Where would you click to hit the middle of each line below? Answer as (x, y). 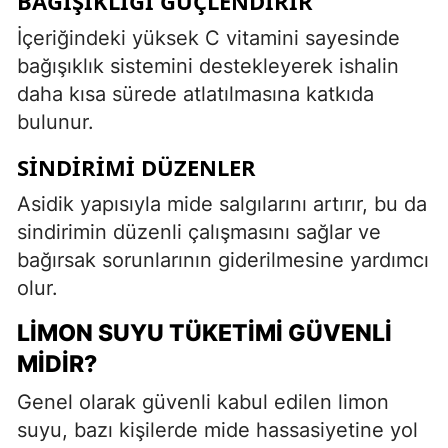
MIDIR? (57, 363)
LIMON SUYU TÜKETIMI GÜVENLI (204, 332)
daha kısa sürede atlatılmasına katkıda (195, 93)
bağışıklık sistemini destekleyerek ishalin (208, 65)
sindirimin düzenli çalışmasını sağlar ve (199, 231)
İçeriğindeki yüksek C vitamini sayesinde (208, 37)
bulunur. (55, 121)
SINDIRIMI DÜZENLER (136, 166)
